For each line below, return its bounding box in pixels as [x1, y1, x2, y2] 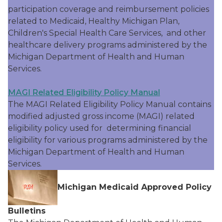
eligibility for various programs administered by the [8, 135, 208, 145]
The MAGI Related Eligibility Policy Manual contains [8, 100, 211, 109]
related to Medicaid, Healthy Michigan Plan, [8, 16, 179, 26]
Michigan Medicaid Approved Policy [57, 182, 212, 192]
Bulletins [8, 206, 51, 216]
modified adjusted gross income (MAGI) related [8, 111, 195, 121]
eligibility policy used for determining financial [8, 123, 191, 133]
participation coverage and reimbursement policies [8, 4, 209, 14]
